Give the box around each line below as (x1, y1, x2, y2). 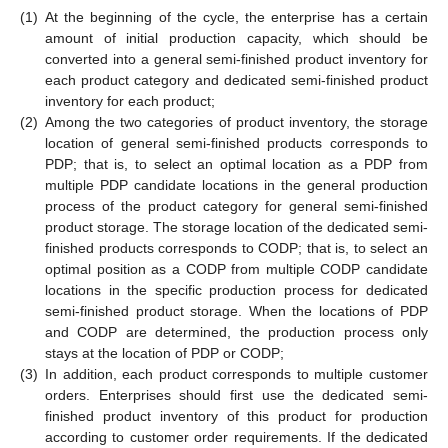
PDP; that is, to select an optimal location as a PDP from (45, 155, 428, 172)
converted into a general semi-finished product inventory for (45, 50, 428, 67)
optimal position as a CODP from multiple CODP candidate (45, 260, 428, 277)
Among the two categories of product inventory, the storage (45, 113, 428, 130)
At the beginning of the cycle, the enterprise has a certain (45, 8, 428, 25)
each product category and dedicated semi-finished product (45, 71, 428, 88)
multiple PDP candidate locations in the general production (45, 176, 428, 193)
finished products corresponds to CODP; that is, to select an (45, 239, 428, 256)
